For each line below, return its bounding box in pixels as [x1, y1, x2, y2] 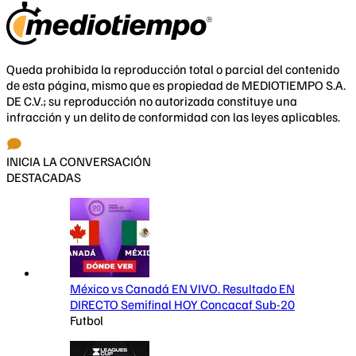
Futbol [70, 312, 103, 329]
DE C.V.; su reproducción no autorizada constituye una [6, 93, 297, 110]
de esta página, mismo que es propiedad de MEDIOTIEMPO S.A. [6, 77, 346, 94]
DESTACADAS [6, 169, 81, 186]
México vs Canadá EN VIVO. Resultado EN [70, 281, 295, 297]
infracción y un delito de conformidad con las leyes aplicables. [6, 109, 340, 126]
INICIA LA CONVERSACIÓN [6, 153, 151, 170]
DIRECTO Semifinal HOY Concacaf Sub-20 [70, 296, 295, 313]
